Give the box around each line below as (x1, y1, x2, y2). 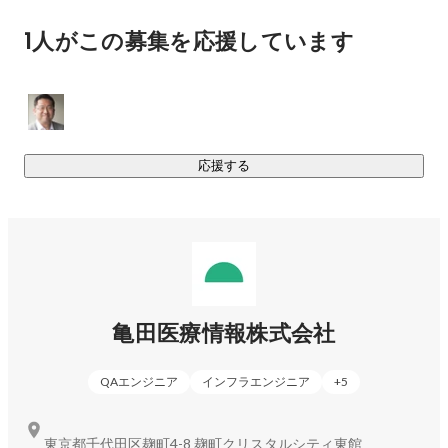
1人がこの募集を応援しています (24, 25, 355, 57)
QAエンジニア (100, 373, 178, 389)
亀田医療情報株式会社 (112, 317, 336, 349)
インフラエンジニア (202, 373, 310, 389)
